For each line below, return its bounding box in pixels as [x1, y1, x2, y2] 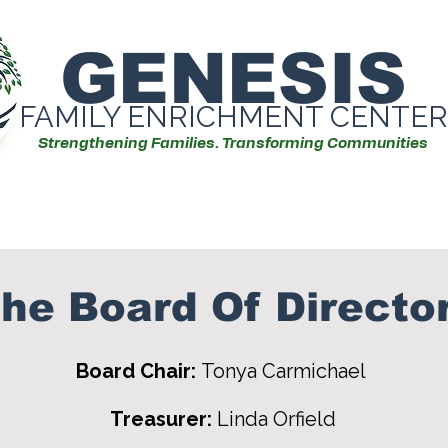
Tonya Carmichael [200, 359, 371, 383]
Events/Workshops [240, 199, 424, 226]
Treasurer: [110, 407, 217, 431]
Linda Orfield [217, 407, 336, 431]
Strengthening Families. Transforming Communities [38, 136, 428, 151]
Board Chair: [75, 359, 201, 383]
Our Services [55, 199, 179, 226]
